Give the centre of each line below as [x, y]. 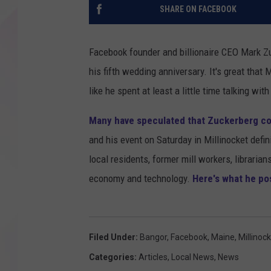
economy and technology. [141, 178]
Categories [112, 257]
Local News [193, 257]
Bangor [153, 237]
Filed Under [112, 237]
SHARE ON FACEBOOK [198, 9]
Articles [153, 257]
